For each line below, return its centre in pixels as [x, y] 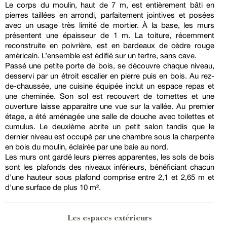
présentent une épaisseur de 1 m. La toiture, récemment [110, 35]
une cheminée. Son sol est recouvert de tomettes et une [110, 96]
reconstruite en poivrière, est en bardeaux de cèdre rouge [110, 46]
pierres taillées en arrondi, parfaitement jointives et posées [110, 15]
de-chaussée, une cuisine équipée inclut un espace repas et [110, 86]
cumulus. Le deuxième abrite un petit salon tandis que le [110, 127]
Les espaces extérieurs [110, 219]
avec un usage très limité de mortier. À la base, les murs [110, 25]
